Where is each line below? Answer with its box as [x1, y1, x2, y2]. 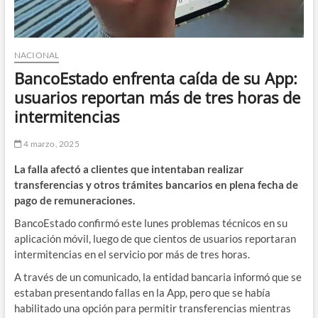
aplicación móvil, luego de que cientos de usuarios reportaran [13, 231, 296, 245]
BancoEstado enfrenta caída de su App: [13, 67, 297, 89]
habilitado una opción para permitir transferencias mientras [13, 301, 291, 314]
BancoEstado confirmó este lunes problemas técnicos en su [13, 216, 287, 229]
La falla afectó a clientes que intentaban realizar [13, 162, 243, 175]
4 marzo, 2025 [21, 138, 79, 149]
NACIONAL [13, 49, 60, 60]
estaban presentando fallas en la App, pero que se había [13, 285, 270, 299]
